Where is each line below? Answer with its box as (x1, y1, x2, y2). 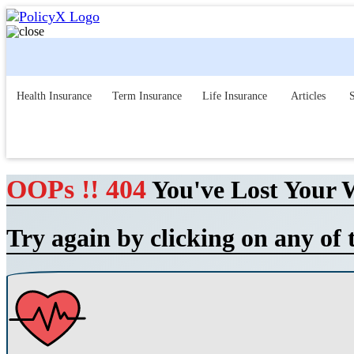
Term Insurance (112, 90, 182, 102)
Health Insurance (17, 90, 92, 102)
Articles (288, 90, 326, 102)
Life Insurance (202, 90, 267, 102)
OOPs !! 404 (6, 175, 146, 205)
